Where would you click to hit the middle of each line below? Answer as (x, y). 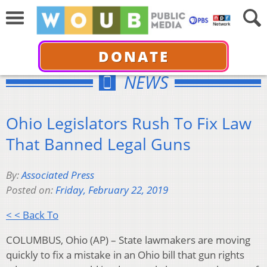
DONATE (133, 56)
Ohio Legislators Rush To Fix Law (129, 123)
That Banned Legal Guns (98, 144)
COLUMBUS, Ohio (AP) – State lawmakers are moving (128, 240)
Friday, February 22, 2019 (112, 190)
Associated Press (58, 175)
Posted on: (31, 190)
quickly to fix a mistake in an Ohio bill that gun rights (125, 255)
